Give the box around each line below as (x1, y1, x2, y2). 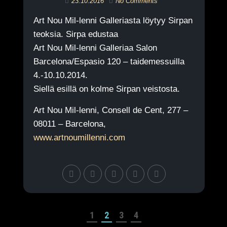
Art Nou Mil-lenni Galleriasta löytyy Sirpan (33, 16, 193, 25)
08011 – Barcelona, (33, 119, 106, 129)
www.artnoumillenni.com (33, 133, 125, 142)
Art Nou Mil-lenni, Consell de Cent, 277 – (33, 105, 188, 115)
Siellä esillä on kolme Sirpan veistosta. (33, 84, 180, 94)
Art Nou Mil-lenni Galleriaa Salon (33, 43, 157, 53)
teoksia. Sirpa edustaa (33, 29, 118, 39)
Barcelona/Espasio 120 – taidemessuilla (33, 57, 184, 66)
